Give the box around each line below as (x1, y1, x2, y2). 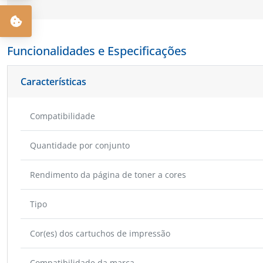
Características (21, 75, 86, 88)
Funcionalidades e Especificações (7, 43, 187, 59)
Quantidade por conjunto (30, 140, 130, 151)
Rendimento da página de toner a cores (30, 169, 186, 180)
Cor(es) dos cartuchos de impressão (30, 228, 170, 239)
